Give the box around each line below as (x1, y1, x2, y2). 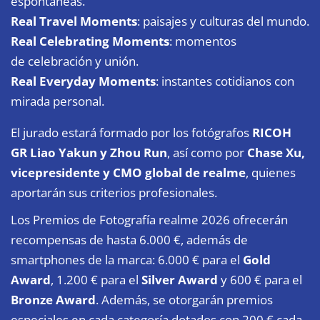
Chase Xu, (247, 144, 305, 161)
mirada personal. (11, 92, 104, 109)
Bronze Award (11, 291, 96, 308)
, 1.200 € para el (51, 271, 141, 288)
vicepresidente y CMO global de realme (11, 164, 246, 181)
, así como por (167, 144, 247, 161)
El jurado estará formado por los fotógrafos (11, 124, 252, 141)
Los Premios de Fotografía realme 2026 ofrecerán (11, 211, 288, 228)
